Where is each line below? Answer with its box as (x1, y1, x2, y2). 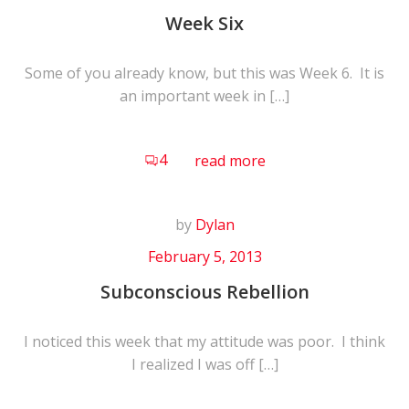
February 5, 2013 (147, 246, 262, 267)
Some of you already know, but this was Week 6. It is (25, 63, 384, 84)
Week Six (165, 11, 244, 37)
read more (194, 151, 266, 172)
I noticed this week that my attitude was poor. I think (24, 331, 385, 352)
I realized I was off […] (131, 354, 278, 375)
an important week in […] (120, 86, 289, 107)
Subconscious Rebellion (100, 279, 309, 305)
